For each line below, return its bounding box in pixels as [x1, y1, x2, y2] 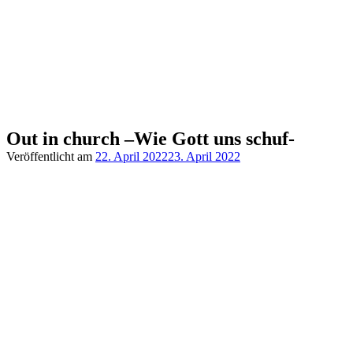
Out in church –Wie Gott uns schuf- [6, 128, 295, 149]
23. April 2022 [168, 150, 240, 163]
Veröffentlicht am [6, 150, 95, 163]
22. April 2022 [95, 150, 168, 163]
